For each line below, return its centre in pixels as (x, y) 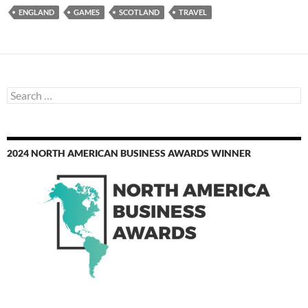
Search (21, 93)
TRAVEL (193, 12)
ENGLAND (36, 12)
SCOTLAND (139, 12)
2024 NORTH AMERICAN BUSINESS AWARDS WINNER (129, 153)
